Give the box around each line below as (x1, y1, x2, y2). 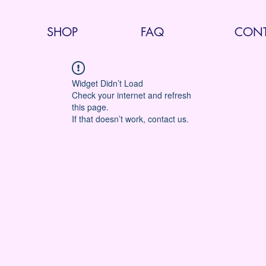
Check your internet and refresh (72, 89, 191, 101)
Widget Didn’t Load (72, 77, 143, 89)
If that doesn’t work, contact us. (72, 113, 189, 125)
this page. (72, 101, 109, 113)
